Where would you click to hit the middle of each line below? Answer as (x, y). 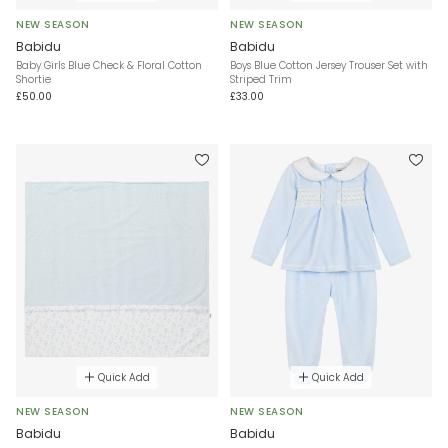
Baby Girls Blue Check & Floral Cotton (109, 66)
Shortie (33, 80)
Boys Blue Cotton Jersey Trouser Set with (329, 66)
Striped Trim (261, 80)
